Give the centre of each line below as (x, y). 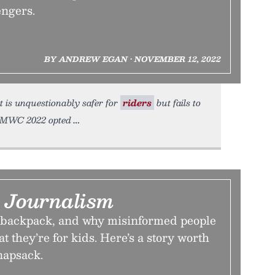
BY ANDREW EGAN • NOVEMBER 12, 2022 (132, 59)
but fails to (177, 103)
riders (137, 103)
